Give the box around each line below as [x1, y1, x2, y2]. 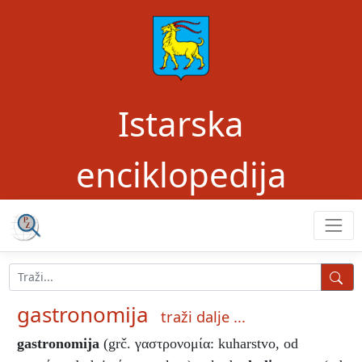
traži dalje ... [161, 306, 246, 326]
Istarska [118, 100, 244, 146]
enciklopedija [75, 151, 287, 197]
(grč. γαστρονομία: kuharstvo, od [103, 335, 298, 351]
